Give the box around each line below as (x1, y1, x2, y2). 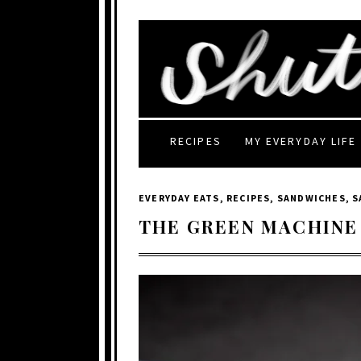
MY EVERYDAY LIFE (244, 133, 357, 148)
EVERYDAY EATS (139, 191, 220, 204)
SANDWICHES (276, 191, 346, 204)
